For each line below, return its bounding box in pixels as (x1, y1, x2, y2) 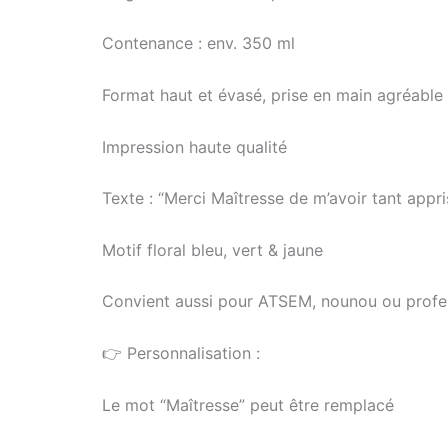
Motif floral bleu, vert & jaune (102, 239, 323, 260)
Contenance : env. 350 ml (102, 33, 295, 54)
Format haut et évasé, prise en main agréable (102, 85, 443, 106)
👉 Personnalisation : (102, 343, 260, 364)
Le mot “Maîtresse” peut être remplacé (102, 394, 394, 415)
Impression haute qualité (102, 136, 287, 157)
